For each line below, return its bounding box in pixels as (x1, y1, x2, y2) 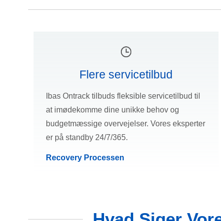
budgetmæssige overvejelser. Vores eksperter (46, 119, 206, 128)
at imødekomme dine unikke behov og (46, 106, 180, 114)
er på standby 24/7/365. (46, 133, 128, 142)
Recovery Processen (46, 153, 125, 162)
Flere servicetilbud (79, 68, 173, 81)
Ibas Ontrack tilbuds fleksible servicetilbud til (46, 92, 201, 101)
